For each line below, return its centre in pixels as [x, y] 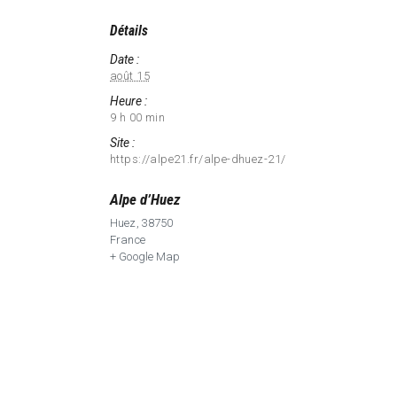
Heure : [128, 101]
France [128, 240]
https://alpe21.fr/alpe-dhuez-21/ [198, 160]
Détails [129, 31]
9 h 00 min [138, 118]
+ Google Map [145, 257]
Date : [125, 60]
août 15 [130, 76]
